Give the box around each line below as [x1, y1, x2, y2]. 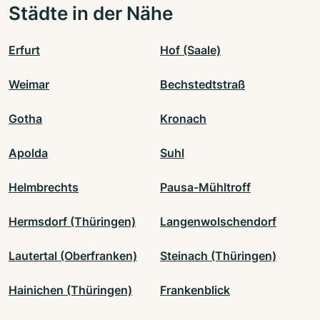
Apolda [9, 146, 48, 161]
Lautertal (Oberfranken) [9, 249, 137, 264]
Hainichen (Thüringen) [9, 283, 132, 298]
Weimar [9, 77, 49, 92]
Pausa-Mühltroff [160, 180, 251, 195]
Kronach [160, 111, 206, 126]
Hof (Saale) [160, 43, 221, 58]
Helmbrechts [9, 180, 79, 195]
